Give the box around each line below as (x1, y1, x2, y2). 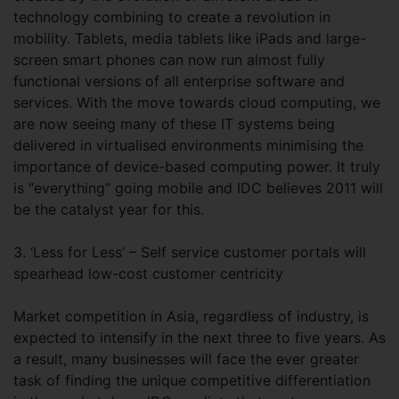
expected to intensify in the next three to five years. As (13, 329, 386, 346)
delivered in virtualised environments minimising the (13, 136, 363, 154)
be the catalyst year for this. (13, 200, 204, 218)
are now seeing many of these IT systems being (13, 115, 335, 133)
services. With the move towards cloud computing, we (13, 94, 380, 111)
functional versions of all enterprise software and (13, 72, 345, 90)
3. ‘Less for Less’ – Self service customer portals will (13, 243, 366, 261)
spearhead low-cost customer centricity (13, 265, 283, 282)
